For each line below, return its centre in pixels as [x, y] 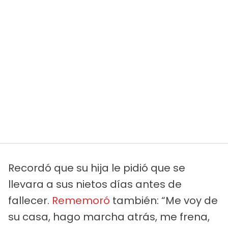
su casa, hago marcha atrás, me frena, [109, 217]
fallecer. [30, 200]
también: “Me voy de [164, 200]
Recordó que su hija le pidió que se [97, 168]
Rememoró [81, 200]
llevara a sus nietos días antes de [95, 184]
